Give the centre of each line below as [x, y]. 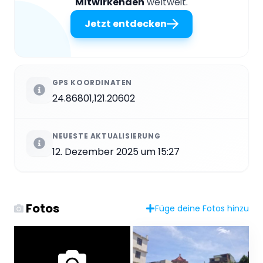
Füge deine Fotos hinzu [202, 208]
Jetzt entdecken [126, 23]
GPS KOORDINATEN [92, 82]
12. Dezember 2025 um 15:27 [116, 151]
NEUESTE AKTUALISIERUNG [107, 136]
